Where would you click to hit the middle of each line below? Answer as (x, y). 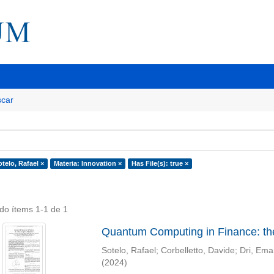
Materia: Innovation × (87, 163)
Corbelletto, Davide (198, 250)
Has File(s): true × (160, 163)
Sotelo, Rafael (128, 250)
